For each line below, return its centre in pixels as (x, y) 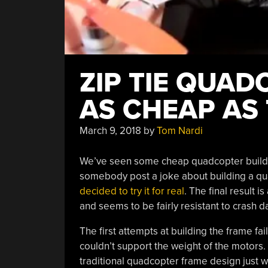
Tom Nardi (179, 131)
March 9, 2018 (110, 131)
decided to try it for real (132, 191)
